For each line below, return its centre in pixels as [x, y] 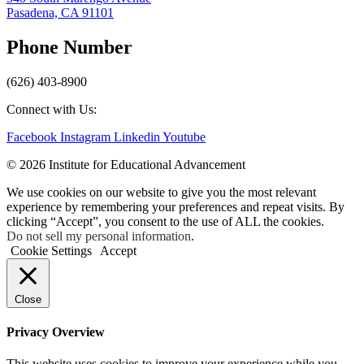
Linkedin [137, 136]
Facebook [32, 136]
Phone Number [69, 47]
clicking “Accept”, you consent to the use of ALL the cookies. [165, 221]
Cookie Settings [51, 250]
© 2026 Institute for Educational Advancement [128, 164]
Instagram [85, 136]
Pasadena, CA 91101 [60, 13]
